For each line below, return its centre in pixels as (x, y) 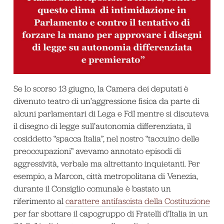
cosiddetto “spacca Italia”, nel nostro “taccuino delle (106, 138)
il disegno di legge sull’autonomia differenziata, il (102, 126)
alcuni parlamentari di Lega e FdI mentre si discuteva (111, 113)
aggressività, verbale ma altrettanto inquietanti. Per (106, 163)
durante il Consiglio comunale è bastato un (92, 188)
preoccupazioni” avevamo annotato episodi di (97, 151)
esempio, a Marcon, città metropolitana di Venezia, (105, 176)
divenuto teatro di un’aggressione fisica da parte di (106, 101)
